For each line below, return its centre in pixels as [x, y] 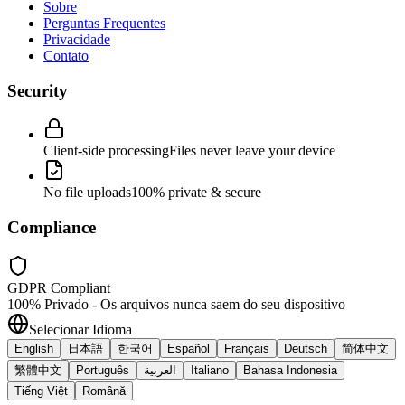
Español [188, 348]
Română [104, 391]
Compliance [52, 227]
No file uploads [87, 193]
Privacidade [77, 39]
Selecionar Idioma [80, 329]
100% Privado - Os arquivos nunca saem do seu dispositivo [176, 304]
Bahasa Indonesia [290, 370]
